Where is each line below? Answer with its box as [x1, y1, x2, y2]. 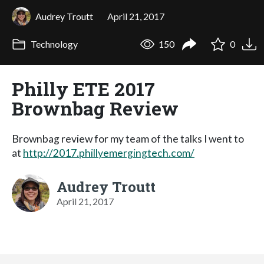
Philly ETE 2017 [12, 75, 155, 101]
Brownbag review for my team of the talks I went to [12, 132, 244, 145]
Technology [28, 38, 78, 50]
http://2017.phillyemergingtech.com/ [23, 146, 194, 159]
